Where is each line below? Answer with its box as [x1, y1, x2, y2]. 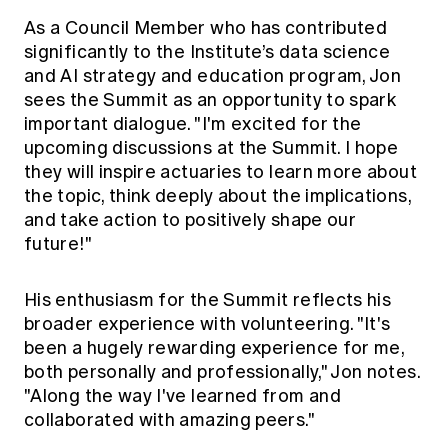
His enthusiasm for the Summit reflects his [24, 289, 392, 312]
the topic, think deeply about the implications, [24, 185, 411, 208]
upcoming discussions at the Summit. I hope [24, 137, 399, 160]
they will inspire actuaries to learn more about [24, 161, 417, 184]
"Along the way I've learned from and [24, 385, 341, 408]
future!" [24, 233, 92, 256]
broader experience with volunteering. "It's [24, 313, 391, 336]
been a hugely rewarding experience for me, [24, 337, 405, 360]
